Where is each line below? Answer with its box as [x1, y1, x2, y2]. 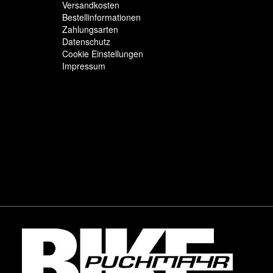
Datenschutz [62, 35, 110, 48]
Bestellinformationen [62, 11, 141, 23]
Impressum [62, 60, 105, 72]
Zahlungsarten [62, 23, 118, 35]
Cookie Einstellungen [62, 48, 143, 60]
